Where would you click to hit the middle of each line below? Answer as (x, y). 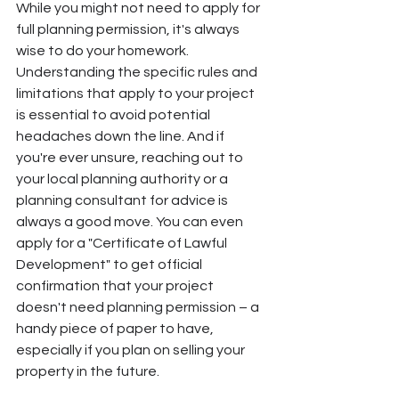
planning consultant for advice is (123, 201)
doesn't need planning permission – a (139, 308)
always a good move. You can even (131, 222)
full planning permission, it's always (129, 30)
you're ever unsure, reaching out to (131, 158)
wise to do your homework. (104, 51)
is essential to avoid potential (114, 115)
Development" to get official (110, 265)
